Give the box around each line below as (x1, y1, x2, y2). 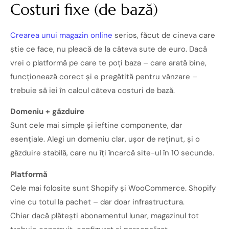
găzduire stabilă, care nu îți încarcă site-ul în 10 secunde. (10, 148, 214, 158)
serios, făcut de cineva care (112, 30, 215, 40)
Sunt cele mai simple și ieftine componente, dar (10, 120, 182, 131)
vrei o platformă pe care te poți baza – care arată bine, (10, 57, 207, 68)
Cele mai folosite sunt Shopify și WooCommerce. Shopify (10, 182, 216, 193)
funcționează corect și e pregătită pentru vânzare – (10, 71, 197, 82)
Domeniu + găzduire (10, 106, 84, 117)
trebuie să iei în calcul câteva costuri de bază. (10, 85, 175, 96)
